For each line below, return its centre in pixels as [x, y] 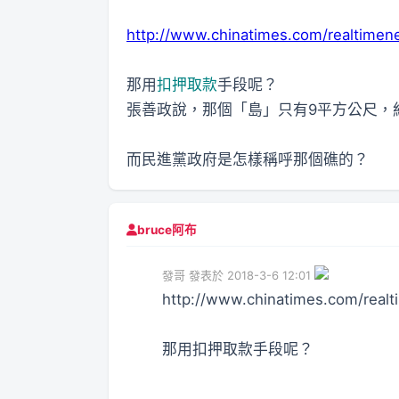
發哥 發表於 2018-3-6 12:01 [236, 275]
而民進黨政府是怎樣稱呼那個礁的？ [248, 159]
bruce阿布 [167, 230]
